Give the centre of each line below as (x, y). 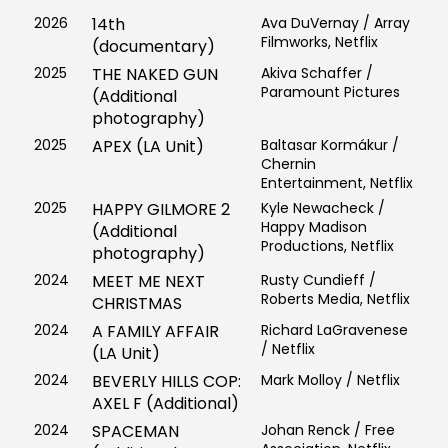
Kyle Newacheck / (322, 208)
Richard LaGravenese (334, 330)
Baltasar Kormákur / (329, 145)
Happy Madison (313, 227)
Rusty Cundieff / (318, 280)
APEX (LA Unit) (147, 147)
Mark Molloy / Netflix (330, 380)
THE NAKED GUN (154, 75)
